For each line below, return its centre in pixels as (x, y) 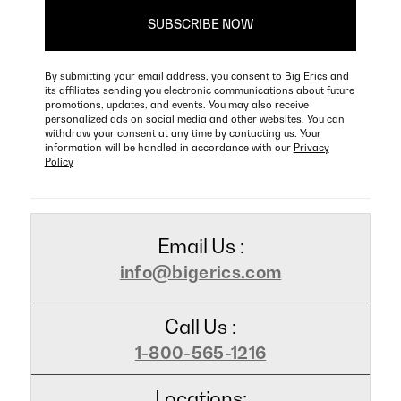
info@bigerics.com (200, 272)
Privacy (311, 147)
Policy (59, 162)
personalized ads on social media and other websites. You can (194, 119)
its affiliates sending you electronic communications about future (199, 90)
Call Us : (200, 326)
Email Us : (200, 246)
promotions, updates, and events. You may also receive (176, 104)
